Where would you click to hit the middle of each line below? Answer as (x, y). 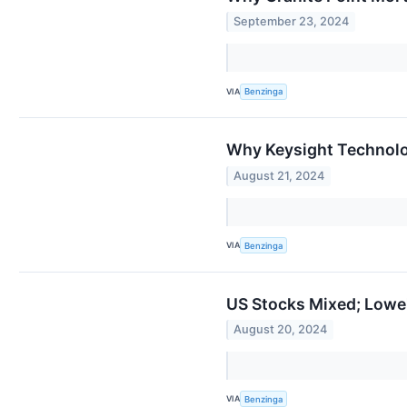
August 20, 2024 (281, 329)
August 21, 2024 (279, 175)
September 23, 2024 (292, 22)
